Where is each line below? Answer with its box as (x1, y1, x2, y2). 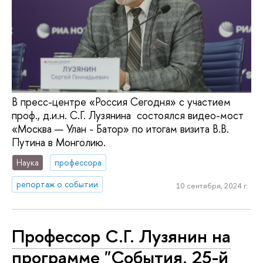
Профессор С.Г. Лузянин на (12, 224, 231, 249)
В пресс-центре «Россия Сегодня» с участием (12, 95, 231, 110)
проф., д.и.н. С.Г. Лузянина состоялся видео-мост (12, 108, 244, 123)
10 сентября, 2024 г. (176, 180, 248, 191)
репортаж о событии (16, 178, 99, 190)
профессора (55, 157, 102, 168)
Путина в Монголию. (12, 135, 109, 150)
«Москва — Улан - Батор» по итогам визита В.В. (12, 122, 229, 137)
